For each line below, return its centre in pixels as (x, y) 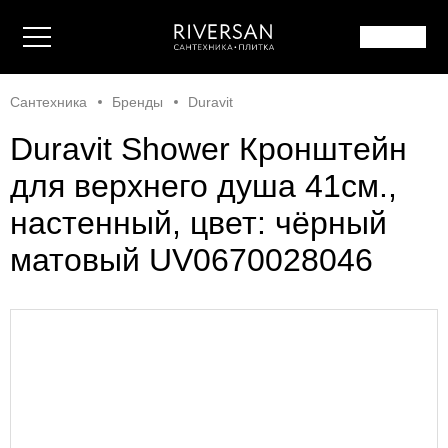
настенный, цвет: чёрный (198, 223)
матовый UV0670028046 (191, 260)
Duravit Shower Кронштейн (208, 149)
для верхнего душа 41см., (203, 186)
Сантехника (48, 102)
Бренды (137, 102)
